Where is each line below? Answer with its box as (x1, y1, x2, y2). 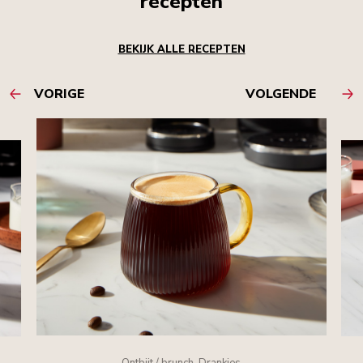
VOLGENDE (246, 84, 316, 103)
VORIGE (34, 84, 84, 103)
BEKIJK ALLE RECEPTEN (117, 41, 246, 57)
